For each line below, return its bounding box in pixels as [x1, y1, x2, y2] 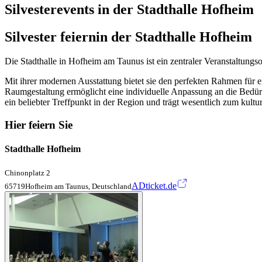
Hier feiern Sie [5, 119, 73, 132]
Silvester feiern [5, 29, 96, 44]
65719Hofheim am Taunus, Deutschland [5, 181, 132, 191]
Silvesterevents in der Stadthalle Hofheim [5, 1, 254, 17]
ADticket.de [132, 180, 177, 191]
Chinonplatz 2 [5, 168, 50, 177]
